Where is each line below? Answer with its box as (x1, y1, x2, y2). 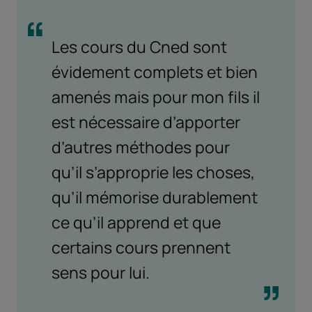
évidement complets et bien (52, 61, 258, 84)
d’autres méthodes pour (52, 136, 230, 159)
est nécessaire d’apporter (52, 111, 240, 134)
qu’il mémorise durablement (52, 186, 258, 209)
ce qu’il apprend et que (52, 211, 221, 234)
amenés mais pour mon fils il (52, 86, 260, 109)
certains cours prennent (52, 236, 231, 259)
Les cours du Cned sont (52, 36, 227, 58)
